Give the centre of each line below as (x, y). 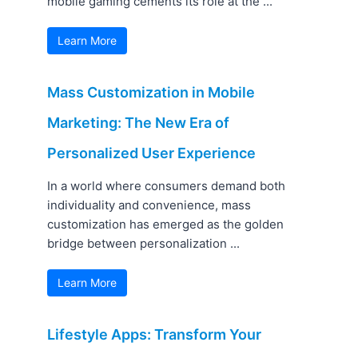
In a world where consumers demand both (167, 186)
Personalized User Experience (152, 153)
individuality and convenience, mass (149, 205)
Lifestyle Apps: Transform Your (155, 335)
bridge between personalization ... (144, 244)
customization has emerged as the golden (166, 225)
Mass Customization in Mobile (151, 93)
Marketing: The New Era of (139, 123)
